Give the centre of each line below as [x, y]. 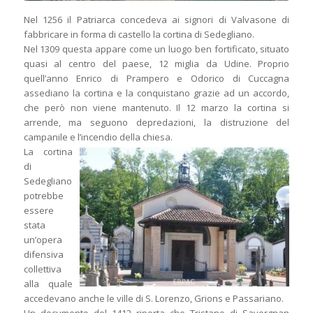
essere [38, 211]
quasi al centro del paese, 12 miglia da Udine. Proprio [156, 64]
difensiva [43, 255]
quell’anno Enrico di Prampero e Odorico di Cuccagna [156, 79]
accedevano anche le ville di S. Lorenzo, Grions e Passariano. [153, 299]
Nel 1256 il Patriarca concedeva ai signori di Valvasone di [156, 20]
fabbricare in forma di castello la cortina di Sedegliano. [139, 35]
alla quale [48, 284]
